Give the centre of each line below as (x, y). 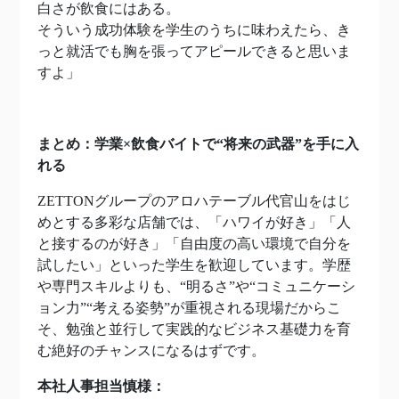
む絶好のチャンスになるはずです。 (151, 351)
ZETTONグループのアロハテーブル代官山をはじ (194, 201)
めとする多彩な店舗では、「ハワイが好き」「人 (194, 223)
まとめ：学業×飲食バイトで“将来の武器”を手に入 (198, 144)
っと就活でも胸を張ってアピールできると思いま (194, 52)
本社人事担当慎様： (102, 387)
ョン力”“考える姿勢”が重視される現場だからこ (189, 308)
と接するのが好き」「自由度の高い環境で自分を (194, 244)
